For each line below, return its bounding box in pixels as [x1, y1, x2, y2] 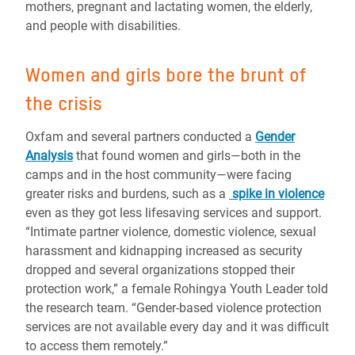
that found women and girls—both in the [73, 148, 300, 164]
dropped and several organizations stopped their [25, 262, 295, 278]
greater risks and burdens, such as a [25, 186, 229, 202]
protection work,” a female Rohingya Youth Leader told [25, 281, 328, 297]
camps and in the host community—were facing [25, 167, 292, 183]
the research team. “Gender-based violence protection [25, 300, 322, 316]
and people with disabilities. [25, 18, 181, 34]
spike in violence [229, 186, 324, 202]
